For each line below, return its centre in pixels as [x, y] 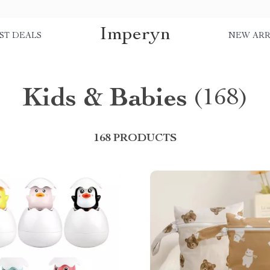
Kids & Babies [105, 100]
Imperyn [135, 35]
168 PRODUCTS [135, 139]
